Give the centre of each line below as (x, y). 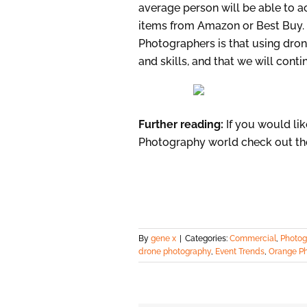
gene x (163, 239)
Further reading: (182, 125)
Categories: (207, 239)
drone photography (175, 252)
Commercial (253, 239)
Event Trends (240, 252)
